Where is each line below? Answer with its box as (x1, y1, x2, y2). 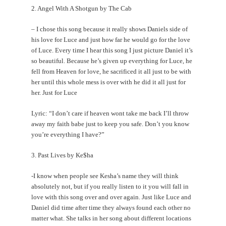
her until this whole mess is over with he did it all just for (31, 78, 186, 86)
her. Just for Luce (31, 88, 78, 96)
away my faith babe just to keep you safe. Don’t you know (31, 120, 190, 128)
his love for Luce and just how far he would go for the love (31, 35, 191, 43)
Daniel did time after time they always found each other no (31, 203, 191, 211)
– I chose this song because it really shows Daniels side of (31, 25, 188, 33)
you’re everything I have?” (31, 130, 105, 138)
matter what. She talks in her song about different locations (31, 214, 192, 222)
